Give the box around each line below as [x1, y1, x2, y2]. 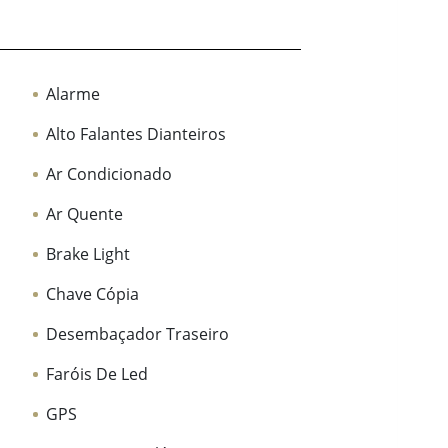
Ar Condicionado [46, 163, 173, 186]
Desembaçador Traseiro [46, 323, 230, 346]
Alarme [46, 83, 101, 106]
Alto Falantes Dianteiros [46, 123, 227, 146]
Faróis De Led [46, 363, 149, 386]
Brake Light [46, 243, 131, 266]
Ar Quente [46, 203, 124, 226]
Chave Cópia [46, 283, 140, 306]
